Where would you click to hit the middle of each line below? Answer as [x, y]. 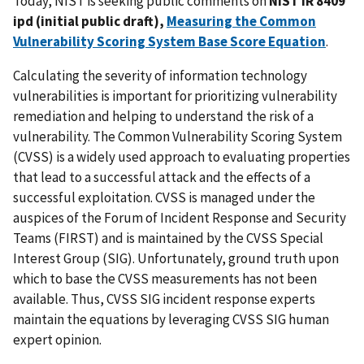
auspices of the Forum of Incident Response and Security [180, 217]
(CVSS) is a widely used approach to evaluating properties [182, 156]
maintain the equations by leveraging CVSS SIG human [171, 319]
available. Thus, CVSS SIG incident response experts [164, 299]
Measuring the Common [241, 21]
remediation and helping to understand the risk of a [163, 116]
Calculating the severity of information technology [160, 75]
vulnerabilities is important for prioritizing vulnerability [175, 95]
